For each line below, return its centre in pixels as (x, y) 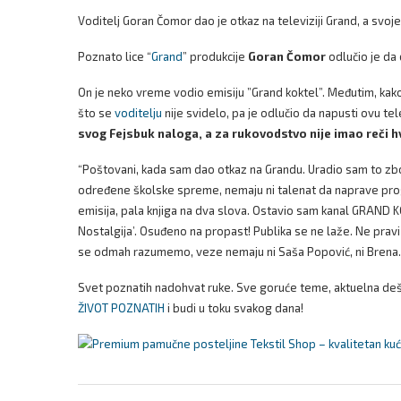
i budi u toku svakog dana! (234, 308)
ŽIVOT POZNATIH (121, 308)
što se (96, 113)
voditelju (138, 113)
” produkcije (215, 56)
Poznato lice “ (115, 56)
